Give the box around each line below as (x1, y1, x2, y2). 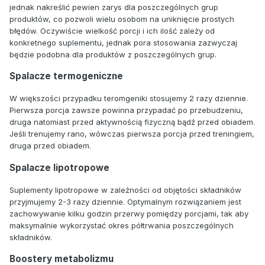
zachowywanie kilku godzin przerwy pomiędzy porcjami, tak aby (9, 208, 248, 218)
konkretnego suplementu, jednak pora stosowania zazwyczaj (9, 37, 237, 47)
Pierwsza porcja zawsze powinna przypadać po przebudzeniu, (9, 105, 243, 115)
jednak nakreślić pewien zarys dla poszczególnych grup (9, 2, 218, 12)
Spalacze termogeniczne (9, 70, 123, 82)
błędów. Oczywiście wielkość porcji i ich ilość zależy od (9, 25, 215, 35)
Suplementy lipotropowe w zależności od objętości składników (9, 185, 241, 195)
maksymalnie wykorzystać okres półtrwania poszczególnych (9, 220, 234, 230)
